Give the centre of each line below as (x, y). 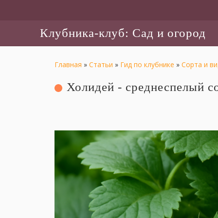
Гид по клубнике (147, 64)
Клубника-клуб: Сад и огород (123, 33)
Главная (68, 64)
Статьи (101, 64)
